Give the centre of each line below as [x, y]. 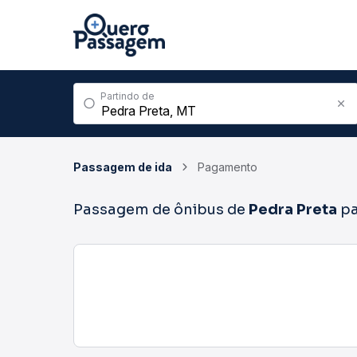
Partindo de [127, 96]
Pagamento [228, 167]
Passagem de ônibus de [161, 210]
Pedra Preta [293, 210]
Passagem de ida [123, 167]
